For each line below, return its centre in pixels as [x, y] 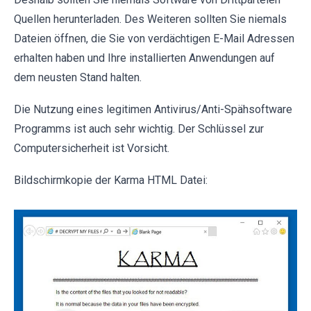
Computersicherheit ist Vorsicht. [92, 149]
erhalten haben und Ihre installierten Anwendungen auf [144, 58]
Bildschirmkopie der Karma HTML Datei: [111, 180]
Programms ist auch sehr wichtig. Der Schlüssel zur [139, 129]
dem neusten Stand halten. [78, 78]
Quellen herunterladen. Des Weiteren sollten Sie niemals [150, 19]
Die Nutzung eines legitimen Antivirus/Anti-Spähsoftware [153, 110]
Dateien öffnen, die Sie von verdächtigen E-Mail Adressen [154, 39]
